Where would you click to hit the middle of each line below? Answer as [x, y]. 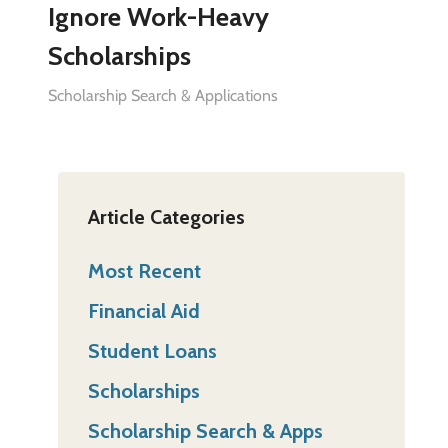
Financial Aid [143, 311]
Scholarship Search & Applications [162, 96]
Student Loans [152, 351]
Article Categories [166, 217]
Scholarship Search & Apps [205, 431]
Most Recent [144, 271]
